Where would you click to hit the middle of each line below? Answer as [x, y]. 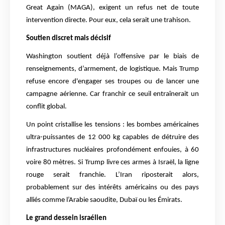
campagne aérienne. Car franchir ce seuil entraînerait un [113, 94]
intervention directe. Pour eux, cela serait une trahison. [108, 21]
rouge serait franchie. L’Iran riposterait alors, [113, 175]
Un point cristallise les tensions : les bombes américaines [113, 125]
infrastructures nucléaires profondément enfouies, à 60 [113, 150]
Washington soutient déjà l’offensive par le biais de [113, 57]
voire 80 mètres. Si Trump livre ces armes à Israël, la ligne [113, 163]
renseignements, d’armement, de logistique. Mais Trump [113, 69]
